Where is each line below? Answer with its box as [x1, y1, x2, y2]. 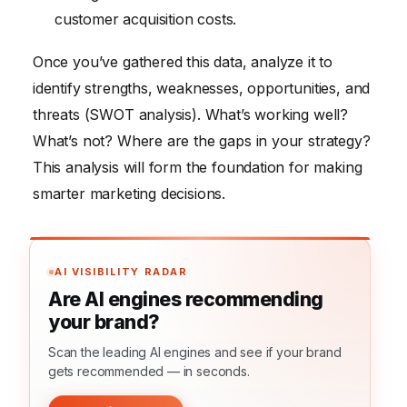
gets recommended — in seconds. [48, 363, 250, 380]
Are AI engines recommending [48, 288, 323, 312]
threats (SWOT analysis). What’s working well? [33, 105, 349, 124]
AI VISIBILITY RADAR [55, 265, 188, 279]
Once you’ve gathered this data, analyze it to [33, 53, 333, 72]
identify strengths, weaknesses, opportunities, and [33, 79, 371, 98]
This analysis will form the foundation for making [33, 158, 362, 177]
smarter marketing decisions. [33, 184, 226, 203]
